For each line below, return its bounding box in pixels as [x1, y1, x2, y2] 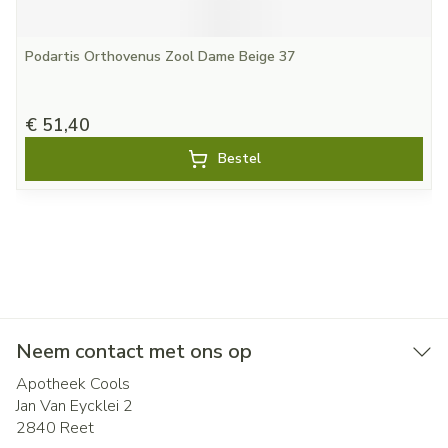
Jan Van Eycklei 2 [16, 395, 133, 417]
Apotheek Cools [16, 373, 130, 395]
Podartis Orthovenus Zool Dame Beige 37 [25, 47, 295, 66]
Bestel [217, 149, 261, 168]
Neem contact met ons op [16, 338, 252, 365]
